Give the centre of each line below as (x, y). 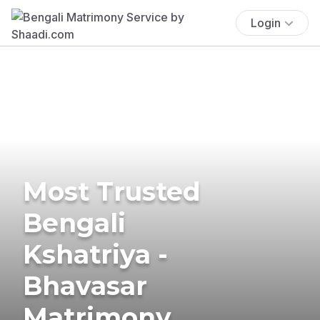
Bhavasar (85, 285)
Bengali (74, 222)
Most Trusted (112, 191)
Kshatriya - (95, 254)
